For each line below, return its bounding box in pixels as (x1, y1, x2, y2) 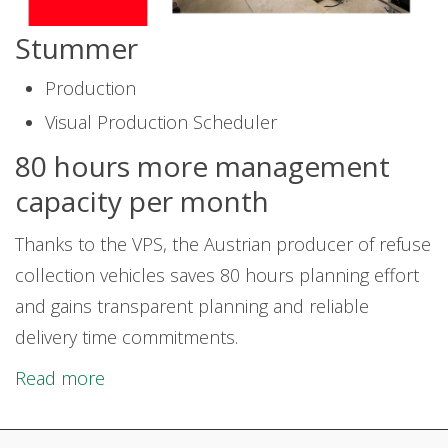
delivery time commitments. (15, 325, 238, 350)
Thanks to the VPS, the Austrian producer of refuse (15, 232, 431, 257)
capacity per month (15, 182, 269, 221)
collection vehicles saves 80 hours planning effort (15, 263, 419, 288)
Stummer (15, 29, 138, 68)
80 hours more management (15, 147, 390, 186)
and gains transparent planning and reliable (15, 294, 369, 319)
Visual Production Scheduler (45, 110, 277, 135)
